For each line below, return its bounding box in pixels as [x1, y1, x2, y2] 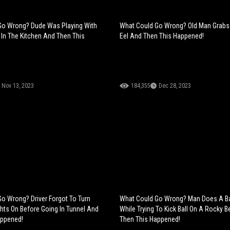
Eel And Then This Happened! [120, 31, 204, 40]
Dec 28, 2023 [159, 82, 191, 89]
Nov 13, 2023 [1, 82, 34, 89]
